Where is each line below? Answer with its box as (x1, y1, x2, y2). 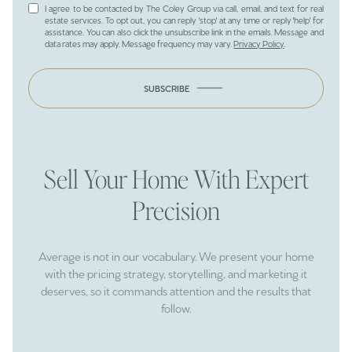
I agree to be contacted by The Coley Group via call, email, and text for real (45, 2, 324, 14)
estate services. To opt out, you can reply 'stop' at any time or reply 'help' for (45, 14, 324, 26)
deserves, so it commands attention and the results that (41, 282, 311, 298)
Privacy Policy (233, 38, 284, 49)
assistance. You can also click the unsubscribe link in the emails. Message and (45, 26, 324, 38)
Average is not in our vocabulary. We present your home (38, 247, 314, 263)
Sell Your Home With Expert (43, 162, 309, 195)
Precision (132, 193, 220, 226)
